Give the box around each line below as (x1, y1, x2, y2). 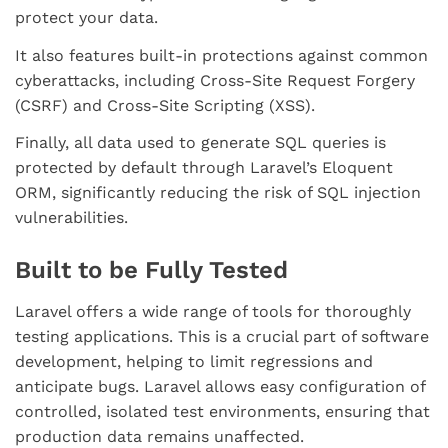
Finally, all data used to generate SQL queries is (15, 133, 386, 153)
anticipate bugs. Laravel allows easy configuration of (15, 376, 425, 396)
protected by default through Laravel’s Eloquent (15, 158, 393, 178)
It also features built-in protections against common (15, 45, 428, 65)
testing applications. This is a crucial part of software (15, 326, 429, 346)
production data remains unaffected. (15, 426, 304, 446)
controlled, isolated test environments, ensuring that (15, 401, 430, 421)
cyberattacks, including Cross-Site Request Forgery (15, 70, 415, 90)
